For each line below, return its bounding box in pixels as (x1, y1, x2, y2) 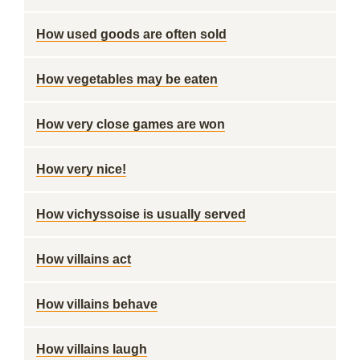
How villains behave (36, 297, 157, 311)
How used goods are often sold (36, 27, 227, 41)
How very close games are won (36, 117, 225, 131)
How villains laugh (36, 342, 147, 356)
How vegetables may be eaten (36, 72, 218, 86)
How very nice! (36, 162, 126, 176)
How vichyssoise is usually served (36, 207, 246, 221)
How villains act (36, 252, 131, 266)
